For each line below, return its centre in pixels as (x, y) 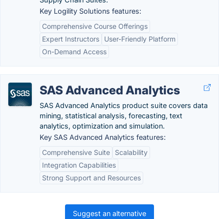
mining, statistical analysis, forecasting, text (111, 116)
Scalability (131, 152)
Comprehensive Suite (76, 152)
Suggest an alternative (109, 213)
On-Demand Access (74, 52)
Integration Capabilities (79, 165)
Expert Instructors (71, 39)
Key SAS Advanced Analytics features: (103, 137)
